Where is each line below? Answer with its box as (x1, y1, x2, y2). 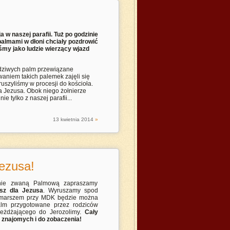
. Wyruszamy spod (43, 187, 98, 194)
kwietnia (60, 117, 80, 122)
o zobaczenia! (41, 216, 82, 223)
